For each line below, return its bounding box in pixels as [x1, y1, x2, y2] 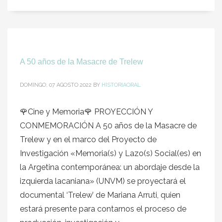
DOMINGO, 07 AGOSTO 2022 [20, 82, 92, 88]
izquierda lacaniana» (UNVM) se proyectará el [20, 176, 186, 186]
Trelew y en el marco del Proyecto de [20, 135, 157, 144]
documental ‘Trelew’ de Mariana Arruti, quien [20, 190, 180, 200]
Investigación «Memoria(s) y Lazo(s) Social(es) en [20, 149, 201, 158]
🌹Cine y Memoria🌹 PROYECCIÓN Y [20, 107, 153, 116]
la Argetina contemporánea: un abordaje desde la [20, 163, 200, 172]
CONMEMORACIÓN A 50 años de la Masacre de [20, 121, 197, 130]
